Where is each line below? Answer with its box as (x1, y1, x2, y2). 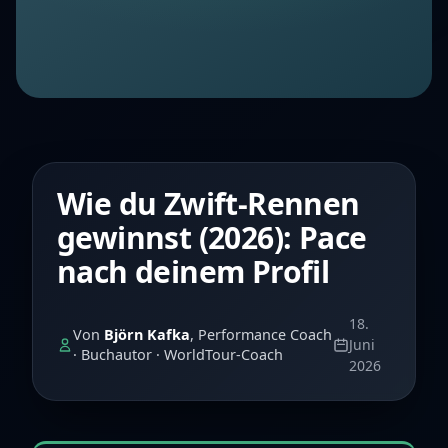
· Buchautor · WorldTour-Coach (73, 344, 283, 364)
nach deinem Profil (57, 251, 330, 292)
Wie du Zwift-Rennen (57, 183, 360, 224)
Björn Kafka (104, 324, 190, 344)
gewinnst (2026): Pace (57, 217, 367, 258)
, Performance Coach (190, 324, 332, 344)
